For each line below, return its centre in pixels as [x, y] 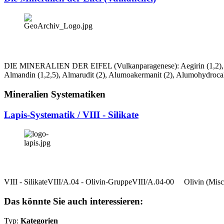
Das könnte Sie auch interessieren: [73, 201]
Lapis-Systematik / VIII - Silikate [71, 114]
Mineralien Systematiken [55, 94]
